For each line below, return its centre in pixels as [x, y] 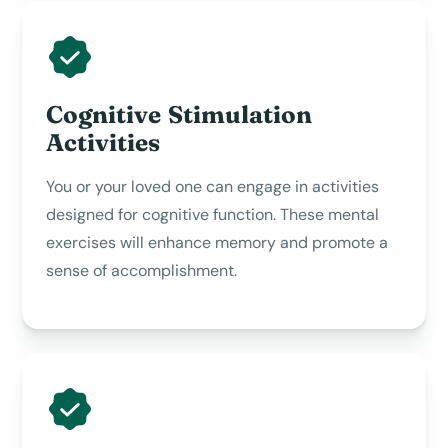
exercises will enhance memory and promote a [217, 242]
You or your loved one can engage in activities [213, 186]
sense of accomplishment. [142, 270]
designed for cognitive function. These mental [213, 214]
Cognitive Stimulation [179, 114]
